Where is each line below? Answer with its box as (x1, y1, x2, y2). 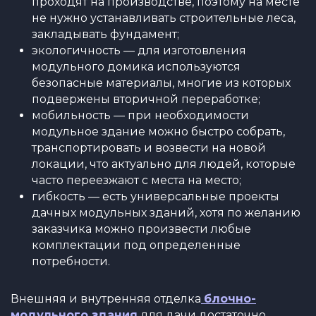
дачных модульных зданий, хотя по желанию (32, 206, 300, 219)
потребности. (32, 255, 110, 268)
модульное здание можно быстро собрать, (32, 125, 285, 138)
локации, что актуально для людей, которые (32, 157, 296, 171)
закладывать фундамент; (32, 28, 179, 41)
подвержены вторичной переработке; (32, 92, 260, 106)
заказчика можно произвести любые (32, 222, 251, 236)
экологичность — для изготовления (32, 44, 246, 57)
